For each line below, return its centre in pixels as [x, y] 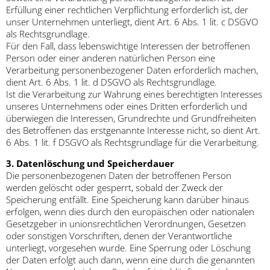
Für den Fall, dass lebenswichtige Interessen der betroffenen [128, 46]
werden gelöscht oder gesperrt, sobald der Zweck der [115, 188]
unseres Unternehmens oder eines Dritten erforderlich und [127, 106]
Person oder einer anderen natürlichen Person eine [111, 58]
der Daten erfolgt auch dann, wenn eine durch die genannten [130, 260]
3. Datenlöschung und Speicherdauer [90, 164]
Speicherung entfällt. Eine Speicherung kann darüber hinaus [127, 200]
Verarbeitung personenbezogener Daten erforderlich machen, [132, 70]
